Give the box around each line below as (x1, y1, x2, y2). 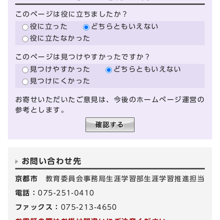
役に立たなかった (30, 34, 91, 42)
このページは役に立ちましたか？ (15, 10, 129, 18)
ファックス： (15, 203, 61, 211)
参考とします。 (15, 106, 69, 113)
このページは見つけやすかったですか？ (15, 53, 152, 60)
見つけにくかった (30, 77, 91, 85)
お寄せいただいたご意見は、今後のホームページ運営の (15, 95, 205, 103)
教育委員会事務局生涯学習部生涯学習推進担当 (45, 174, 205, 182)
